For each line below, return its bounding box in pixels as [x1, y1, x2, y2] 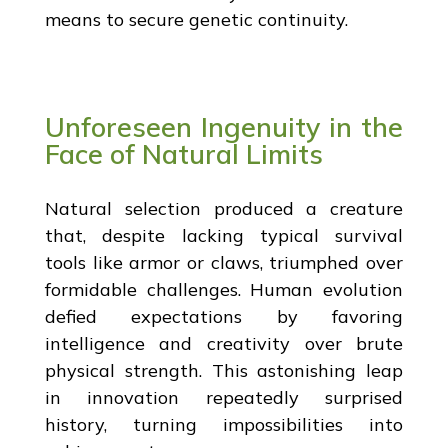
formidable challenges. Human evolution [44, 277, 404, 301]
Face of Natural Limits [44, 136, 323, 171]
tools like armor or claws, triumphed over [44, 250, 404, 274]
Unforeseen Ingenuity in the [44, 109, 404, 144]
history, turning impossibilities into [44, 412, 404, 436]
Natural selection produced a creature [44, 196, 404, 220]
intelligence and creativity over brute [44, 331, 404, 355]
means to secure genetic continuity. [44, 7, 348, 31]
